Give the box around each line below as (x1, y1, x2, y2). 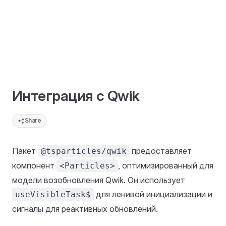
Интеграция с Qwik (12, 87, 140, 104)
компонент (12, 160, 56, 171)
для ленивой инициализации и (94, 189, 212, 199)
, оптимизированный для (118, 160, 213, 171)
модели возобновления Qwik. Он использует (12, 175, 185, 185)
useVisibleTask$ (15, 189, 91, 199)
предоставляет (130, 145, 192, 156)
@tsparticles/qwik (41, 146, 127, 156)
